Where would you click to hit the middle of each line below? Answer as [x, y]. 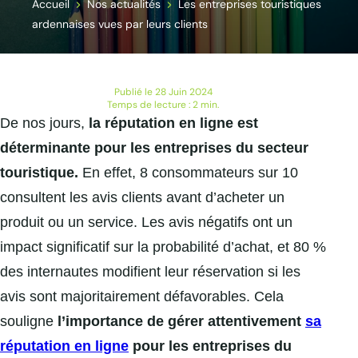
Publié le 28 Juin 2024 [163, 92]
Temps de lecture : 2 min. [163, 105]
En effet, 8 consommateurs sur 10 [188, 173]
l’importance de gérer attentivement [181, 322]
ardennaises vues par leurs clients [120, 24]
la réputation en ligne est [173, 123]
